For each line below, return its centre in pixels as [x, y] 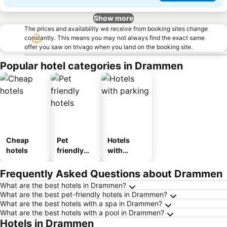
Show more [113, 18]
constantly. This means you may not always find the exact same [115, 38]
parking [121, 160]
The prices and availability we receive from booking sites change [116, 29]
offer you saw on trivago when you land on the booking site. [108, 47]
